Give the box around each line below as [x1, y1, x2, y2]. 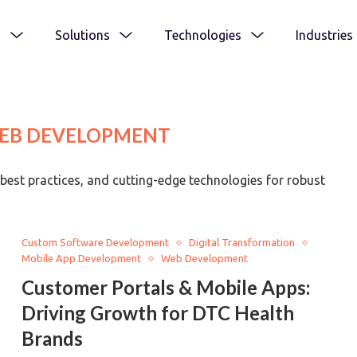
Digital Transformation [189, 237, 296, 248]
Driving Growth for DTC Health [22, 301, 295, 324]
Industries [296, 27, 353, 42]
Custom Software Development [22, 237, 170, 248]
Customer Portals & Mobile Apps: [22, 276, 311, 299]
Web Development [161, 253, 249, 264]
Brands [22, 327, 84, 350]
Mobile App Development [22, 253, 142, 264]
